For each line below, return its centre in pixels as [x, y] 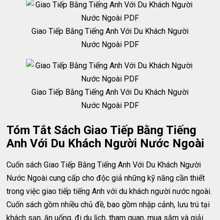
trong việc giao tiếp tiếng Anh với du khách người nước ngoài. [109, 191]
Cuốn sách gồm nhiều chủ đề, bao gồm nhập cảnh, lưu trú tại [108, 205]
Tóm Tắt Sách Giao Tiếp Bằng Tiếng [102, 130]
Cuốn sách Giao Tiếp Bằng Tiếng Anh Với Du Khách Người [104, 165]
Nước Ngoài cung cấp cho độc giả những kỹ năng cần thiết [106, 178]
